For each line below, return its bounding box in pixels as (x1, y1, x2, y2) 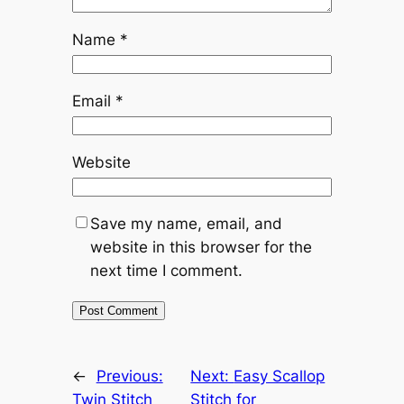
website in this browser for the (89, 238, 312, 257)
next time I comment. (89, 262, 243, 280)
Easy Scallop (234, 367, 326, 386)
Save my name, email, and (89, 215, 282, 234)
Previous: (96, 367, 163, 386)
